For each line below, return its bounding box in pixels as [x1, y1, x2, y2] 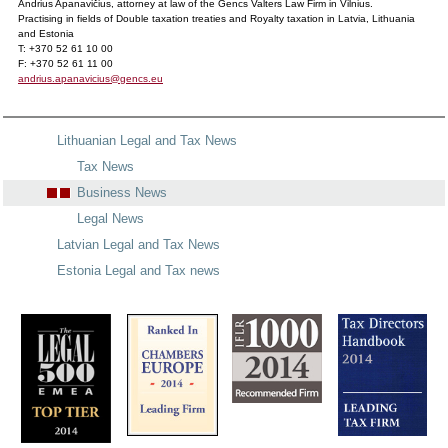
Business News [77, 184, 167, 200]
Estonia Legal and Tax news [57, 262, 220, 278]
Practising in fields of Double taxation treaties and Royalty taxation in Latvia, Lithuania [18, 12, 415, 24]
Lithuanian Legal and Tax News [57, 132, 237, 148]
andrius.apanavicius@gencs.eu [18, 72, 163, 84]
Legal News [77, 210, 144, 226]
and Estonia [18, 27, 74, 39]
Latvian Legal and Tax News [57, 236, 220, 252]
